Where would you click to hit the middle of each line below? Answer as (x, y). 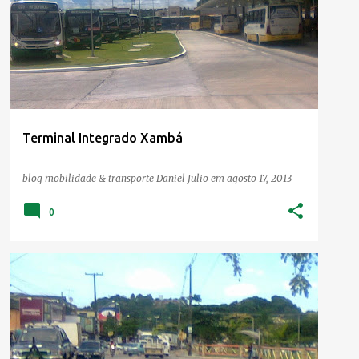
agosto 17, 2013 (259, 178)
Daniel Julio (182, 178)
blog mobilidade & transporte (89, 178)
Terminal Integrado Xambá (103, 137)
